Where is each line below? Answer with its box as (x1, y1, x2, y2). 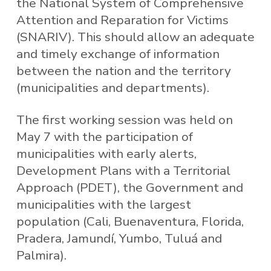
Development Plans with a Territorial (16, 162, 230, 180)
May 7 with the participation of (16, 128, 193, 146)
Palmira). (16, 247, 67, 264)
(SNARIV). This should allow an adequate (16, 28, 255, 45)
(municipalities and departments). (16, 79, 209, 96)
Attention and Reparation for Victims (16, 11, 229, 28)
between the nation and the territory (16, 62, 231, 79)
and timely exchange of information (16, 45, 220, 62)
